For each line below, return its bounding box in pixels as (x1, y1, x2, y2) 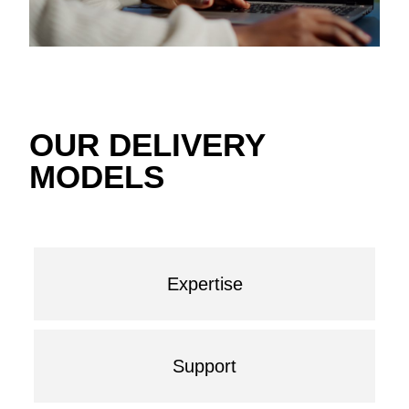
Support (173, 355, 236, 376)
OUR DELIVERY (29, 126, 266, 163)
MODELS (29, 158, 165, 194)
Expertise (166, 273, 243, 294)
